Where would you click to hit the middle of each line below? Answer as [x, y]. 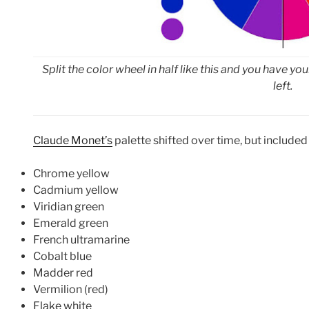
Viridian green [69, 207]
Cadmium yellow [76, 190]
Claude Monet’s [73, 141]
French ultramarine [81, 240]
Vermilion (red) [71, 290]
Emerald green [71, 223]
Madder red [63, 273]
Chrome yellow [71, 174]
